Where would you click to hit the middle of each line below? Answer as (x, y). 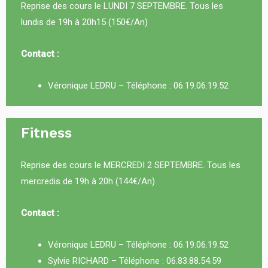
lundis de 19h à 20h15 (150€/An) (84, 22)
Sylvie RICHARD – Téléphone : (107, 261)
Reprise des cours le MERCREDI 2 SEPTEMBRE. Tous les (131, 165)
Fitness (46, 133)
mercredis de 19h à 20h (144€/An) (88, 181)
